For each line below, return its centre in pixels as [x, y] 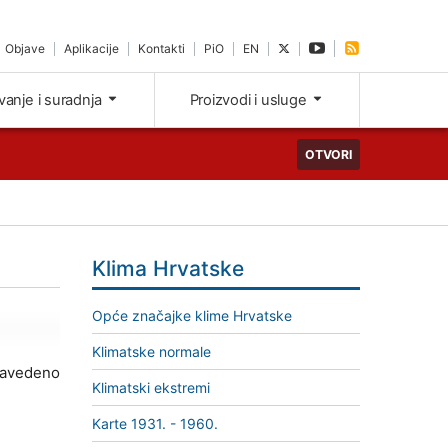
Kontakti [162, 48]
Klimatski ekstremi [151, 388]
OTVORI [328, 154]
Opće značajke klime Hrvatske [192, 316]
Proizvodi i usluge [250, 100]
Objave [25, 48]
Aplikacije [92, 48]
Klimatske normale [151, 352]
